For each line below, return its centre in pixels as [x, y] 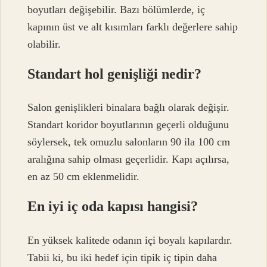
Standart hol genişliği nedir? [115, 74]
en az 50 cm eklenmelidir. [84, 177]
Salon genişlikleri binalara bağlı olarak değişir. [129, 108]
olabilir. [44, 44]
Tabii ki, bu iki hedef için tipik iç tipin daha [122, 257]
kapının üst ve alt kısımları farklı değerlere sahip [133, 27]
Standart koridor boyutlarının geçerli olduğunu [128, 125]
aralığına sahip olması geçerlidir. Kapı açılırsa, [129, 159]
